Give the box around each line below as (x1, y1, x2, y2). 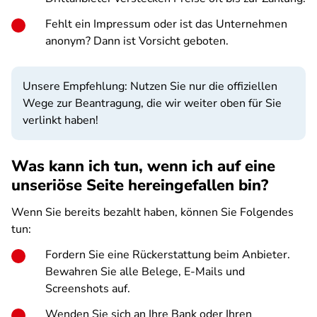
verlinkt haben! (23, 113, 98, 128)
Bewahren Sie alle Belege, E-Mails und (45, 264, 245, 279)
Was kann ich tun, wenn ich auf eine (11, 156, 275, 177)
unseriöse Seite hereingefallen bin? (11, 175, 268, 196)
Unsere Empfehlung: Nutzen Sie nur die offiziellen (23, 79, 277, 94)
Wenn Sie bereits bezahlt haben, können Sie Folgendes (11, 204, 294, 220)
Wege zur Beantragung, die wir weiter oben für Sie (23, 96, 282, 111)
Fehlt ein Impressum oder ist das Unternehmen (45, 16, 287, 32)
